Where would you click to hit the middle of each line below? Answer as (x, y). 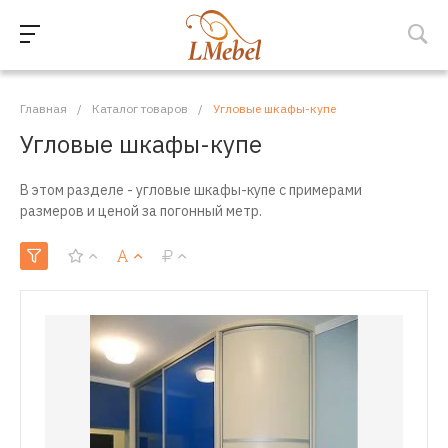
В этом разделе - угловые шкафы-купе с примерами (191, 190)
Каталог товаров (140, 108)
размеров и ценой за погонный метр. (141, 211)
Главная (43, 108)
